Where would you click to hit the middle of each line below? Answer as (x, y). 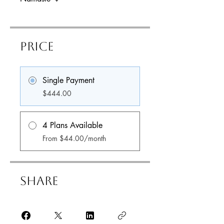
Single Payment (68, 80)
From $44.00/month (74, 138)
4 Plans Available (72, 125)
